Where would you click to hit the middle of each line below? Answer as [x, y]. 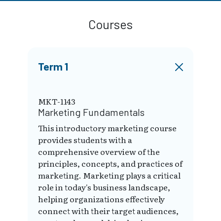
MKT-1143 [57, 101]
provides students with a [85, 140]
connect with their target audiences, [108, 211]
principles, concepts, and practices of [110, 164]
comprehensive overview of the [99, 152]
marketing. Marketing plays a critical [109, 175]
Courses [110, 24]
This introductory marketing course [107, 128]
